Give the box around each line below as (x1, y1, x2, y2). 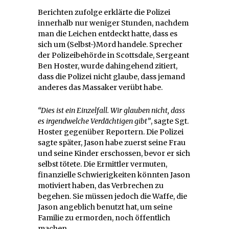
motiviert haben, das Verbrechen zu (38, 180, 164, 190)
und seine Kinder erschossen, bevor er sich (38, 148, 190, 158)
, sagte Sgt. (151, 116, 189, 126)
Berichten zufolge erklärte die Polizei (38, 7, 170, 17)
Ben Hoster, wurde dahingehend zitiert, (38, 61, 177, 71)
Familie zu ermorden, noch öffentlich (38, 213, 170, 222)
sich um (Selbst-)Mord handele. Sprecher (38, 39, 182, 49)
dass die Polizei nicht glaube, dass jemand (38, 72, 185, 81)
